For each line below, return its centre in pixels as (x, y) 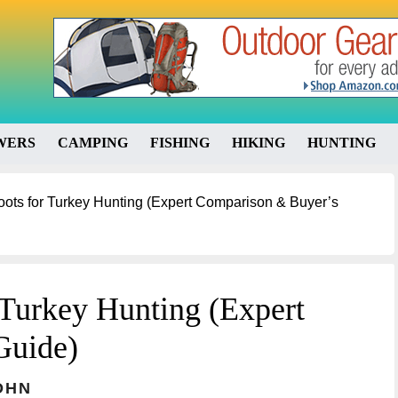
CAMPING (93, 143)
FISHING (180, 143)
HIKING (259, 143)
